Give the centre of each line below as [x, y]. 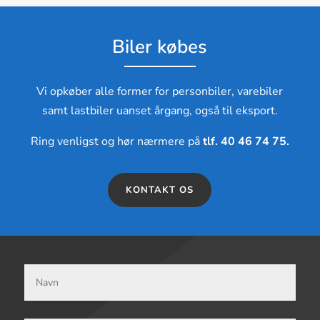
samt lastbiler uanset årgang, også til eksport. [160, 111]
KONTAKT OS [160, 190]
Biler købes [160, 47]
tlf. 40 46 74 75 [243, 142]
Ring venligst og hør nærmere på [115, 142]
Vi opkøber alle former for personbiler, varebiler [160, 92]
